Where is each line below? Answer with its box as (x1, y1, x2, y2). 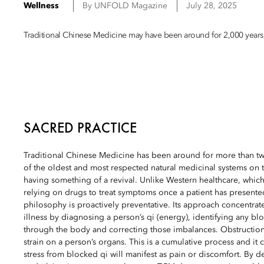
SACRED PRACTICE (24, 118, 137, 137)
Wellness (24, 2, 59, 10)
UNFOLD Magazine (94, 2, 167, 10)
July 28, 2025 (186, 2, 237, 10)
